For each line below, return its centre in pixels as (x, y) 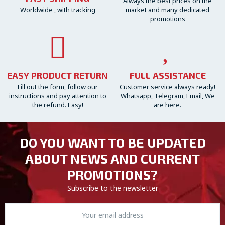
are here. (167, 105)
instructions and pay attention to (58, 96)
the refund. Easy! (58, 105)
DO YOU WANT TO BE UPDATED (113, 142)
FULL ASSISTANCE (167, 75)
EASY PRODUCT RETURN (58, 75)
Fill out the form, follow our (58, 87)
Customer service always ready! (167, 87)
